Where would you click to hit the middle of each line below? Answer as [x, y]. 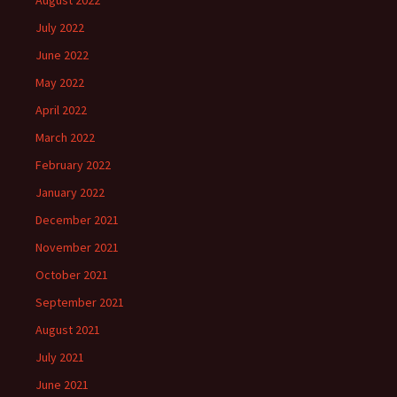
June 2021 [62, 385]
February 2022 [73, 165]
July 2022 [60, 27]
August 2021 [68, 330]
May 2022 [60, 82]
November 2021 [77, 247]
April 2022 [61, 110]
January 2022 [70, 192]
